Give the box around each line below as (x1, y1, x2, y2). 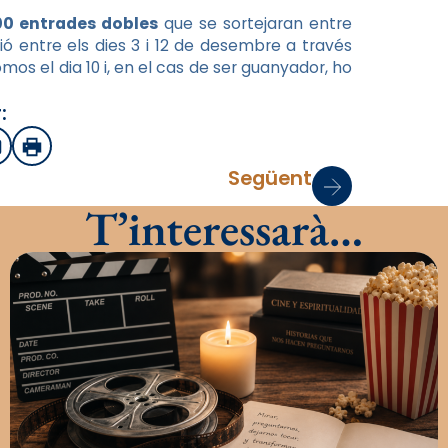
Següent (228, 164, 312, 193)
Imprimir (30, 141, 100, 163)
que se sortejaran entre (157, 13, 353, 35)
